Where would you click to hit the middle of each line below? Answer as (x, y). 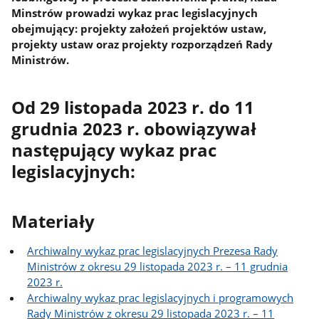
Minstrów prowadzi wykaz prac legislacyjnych (135, 13)
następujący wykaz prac (114, 150)
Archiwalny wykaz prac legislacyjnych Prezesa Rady (153, 250)
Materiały (53, 222)
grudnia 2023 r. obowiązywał (134, 129)
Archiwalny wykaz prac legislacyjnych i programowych (161, 297)
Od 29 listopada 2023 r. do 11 (133, 107)
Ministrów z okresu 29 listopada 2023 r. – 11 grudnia (158, 266)
